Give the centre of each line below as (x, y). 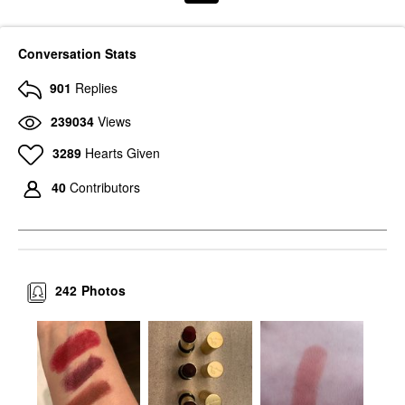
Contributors (105, 188)
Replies (96, 88)
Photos (104, 291)
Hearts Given (122, 152)
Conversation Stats (77, 53)
